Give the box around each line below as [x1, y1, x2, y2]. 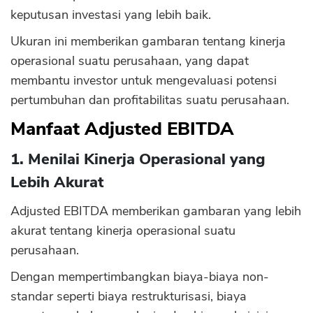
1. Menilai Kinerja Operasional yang [10, 149, 265, 170]
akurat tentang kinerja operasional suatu [10, 222, 235, 239]
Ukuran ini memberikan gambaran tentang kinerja [10, 33, 286, 50]
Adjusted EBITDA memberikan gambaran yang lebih [10, 203, 301, 219]
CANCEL [181, 259, 217, 272]
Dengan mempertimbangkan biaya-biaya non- [10, 268, 269, 285]
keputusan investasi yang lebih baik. [10, 6, 211, 23]
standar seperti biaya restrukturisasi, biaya [10, 288, 247, 305]
